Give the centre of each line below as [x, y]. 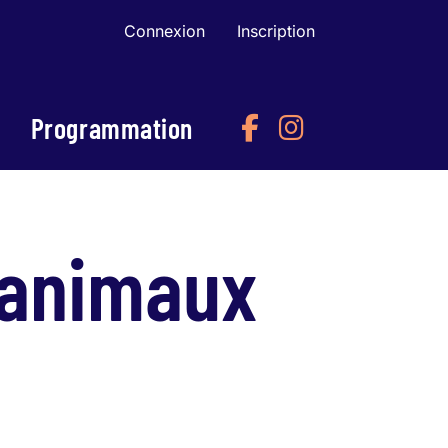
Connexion [164, 31]
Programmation [111, 127]
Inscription [276, 31]
